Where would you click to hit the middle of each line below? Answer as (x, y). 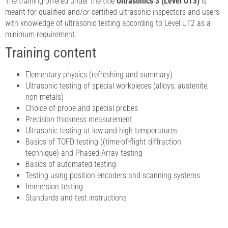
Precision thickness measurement (79, 119)
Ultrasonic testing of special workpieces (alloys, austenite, (117, 86)
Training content (51, 53)
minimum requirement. (41, 34)
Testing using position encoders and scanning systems (113, 175)
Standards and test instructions (76, 198)
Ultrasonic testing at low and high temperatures (102, 131)
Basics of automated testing (71, 164)
